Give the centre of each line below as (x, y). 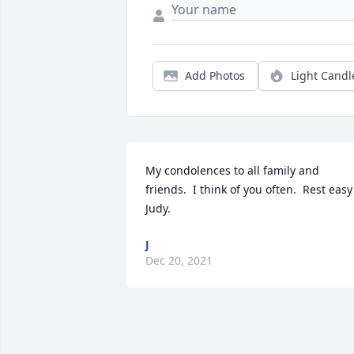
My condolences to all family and (232, 170)
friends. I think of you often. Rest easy (249, 189)
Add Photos (215, 75)
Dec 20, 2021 (179, 260)
